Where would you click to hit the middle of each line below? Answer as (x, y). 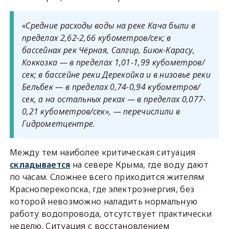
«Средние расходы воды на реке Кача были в (109, 26)
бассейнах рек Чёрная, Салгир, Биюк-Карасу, (108, 50)
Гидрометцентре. (59, 124)
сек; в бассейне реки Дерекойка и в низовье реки (116, 75)
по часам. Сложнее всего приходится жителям (107, 177)
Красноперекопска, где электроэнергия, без (102, 189)
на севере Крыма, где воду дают (139, 165)
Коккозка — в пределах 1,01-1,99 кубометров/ (113, 63)
